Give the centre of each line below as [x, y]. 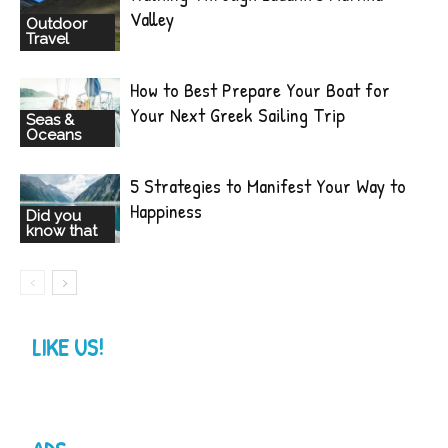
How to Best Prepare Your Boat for [260, 90]
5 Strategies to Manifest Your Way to [268, 186]
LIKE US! [67, 348]
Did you [53, 215]
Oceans [53, 134]
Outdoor [56, 23]
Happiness [166, 211]
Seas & [50, 119]
